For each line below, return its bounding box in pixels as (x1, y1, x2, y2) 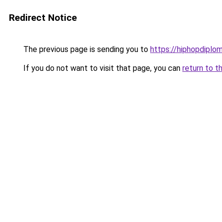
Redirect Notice (9, 12, 77, 23)
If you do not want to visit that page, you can (21, 63, 182, 73)
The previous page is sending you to (21, 45, 150, 54)
